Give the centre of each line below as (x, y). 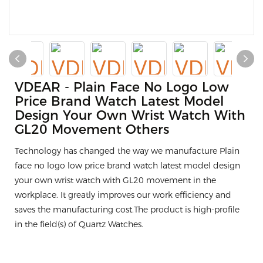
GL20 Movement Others (92, 129)
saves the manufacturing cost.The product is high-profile (127, 210)
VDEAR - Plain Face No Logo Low (122, 87)
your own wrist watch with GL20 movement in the (115, 180)
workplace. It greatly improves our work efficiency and (123, 195)
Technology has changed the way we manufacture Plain (127, 151)
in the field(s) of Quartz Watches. (79, 224)
